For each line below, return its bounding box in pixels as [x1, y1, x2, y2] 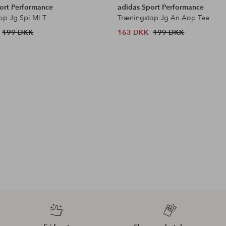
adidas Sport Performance [118, 2, 204, 12]
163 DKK [118, 27, 149, 37]
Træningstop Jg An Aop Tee [118, 13, 210, 22]
